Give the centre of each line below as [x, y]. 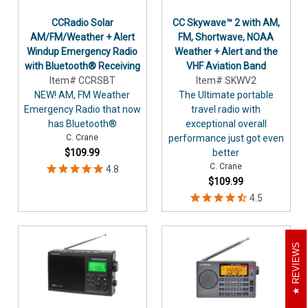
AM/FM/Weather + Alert [82, 37]
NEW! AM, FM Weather [82, 95]
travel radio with [226, 110]
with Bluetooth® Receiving [82, 66]
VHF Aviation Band [226, 66]
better [226, 153]
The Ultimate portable [226, 95]
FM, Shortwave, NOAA [226, 37]
